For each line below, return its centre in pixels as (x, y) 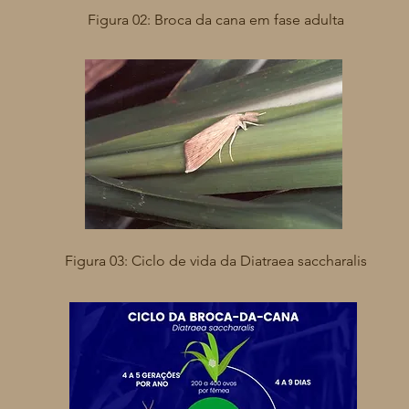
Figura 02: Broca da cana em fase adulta (215, 20)
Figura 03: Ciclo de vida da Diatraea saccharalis (215, 261)
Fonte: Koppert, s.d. (215, 220)
